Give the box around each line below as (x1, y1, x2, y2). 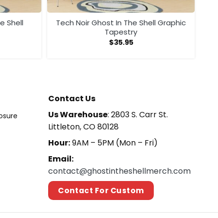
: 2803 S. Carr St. (108, 109, 168, 120)
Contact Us (48, 92, 96, 104)
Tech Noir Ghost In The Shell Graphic (56, 18, 186, 28)
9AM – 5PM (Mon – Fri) (70, 137, 158, 148)
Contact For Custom (58, 185, 145, 196)
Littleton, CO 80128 (48, 121, 119, 132)
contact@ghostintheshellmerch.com (48, 165, 191, 177)
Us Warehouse (48, 109, 108, 120)
